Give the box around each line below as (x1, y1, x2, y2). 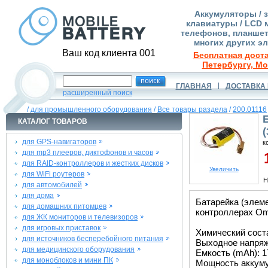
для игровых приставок (22, 224, 100, 232)
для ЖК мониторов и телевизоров (22, 213, 138, 221)
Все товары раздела (157, 105, 227, 114)
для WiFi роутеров (22, 170, 84, 178)
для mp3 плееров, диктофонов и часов (22, 148, 153, 157)
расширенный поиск (63, 89, 132, 97)
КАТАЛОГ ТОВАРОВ (18, 117, 87, 126)
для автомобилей (22, 181, 82, 189)
